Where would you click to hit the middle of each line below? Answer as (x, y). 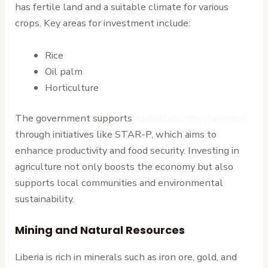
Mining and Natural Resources (100, 230)
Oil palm (63, 71)
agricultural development (191, 118)
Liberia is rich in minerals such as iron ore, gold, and (126, 257)
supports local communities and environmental (119, 183)
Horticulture (71, 87)
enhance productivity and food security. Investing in (127, 151)
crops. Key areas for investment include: (103, 23)
